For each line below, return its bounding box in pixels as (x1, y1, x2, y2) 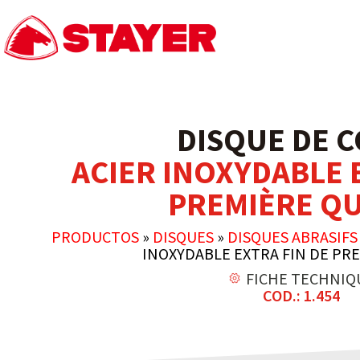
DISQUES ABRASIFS (227, 227, 358, 247)
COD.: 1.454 (263, 285, 340, 305)
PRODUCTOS (51, 227, 139, 247)
